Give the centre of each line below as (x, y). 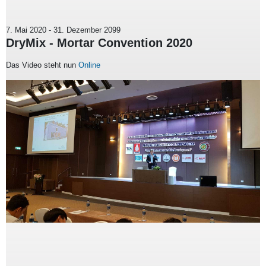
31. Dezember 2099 (87, 30)
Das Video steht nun (42, 65)
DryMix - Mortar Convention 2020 (99, 42)
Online (89, 65)
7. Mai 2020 (26, 30)
